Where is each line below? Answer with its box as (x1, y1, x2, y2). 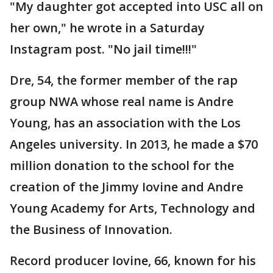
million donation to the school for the (10, 157, 234, 174)
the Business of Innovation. (10, 221, 172, 238)
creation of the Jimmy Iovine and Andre (10, 179, 243, 196)
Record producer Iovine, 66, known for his (10, 252, 256, 269)
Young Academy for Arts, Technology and (10, 200, 255, 217)
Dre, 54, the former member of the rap (10, 72, 238, 89)
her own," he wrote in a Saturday (10, 19, 205, 37)
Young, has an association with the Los (10, 115, 241, 132)
